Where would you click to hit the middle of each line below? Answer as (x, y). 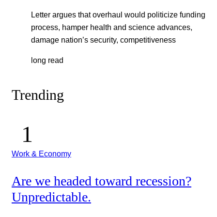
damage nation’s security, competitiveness (103, 39)
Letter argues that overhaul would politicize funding (118, 14)
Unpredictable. (51, 197)
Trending (38, 95)
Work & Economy (41, 153)
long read (47, 60)
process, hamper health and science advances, (112, 27)
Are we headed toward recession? (101, 181)
